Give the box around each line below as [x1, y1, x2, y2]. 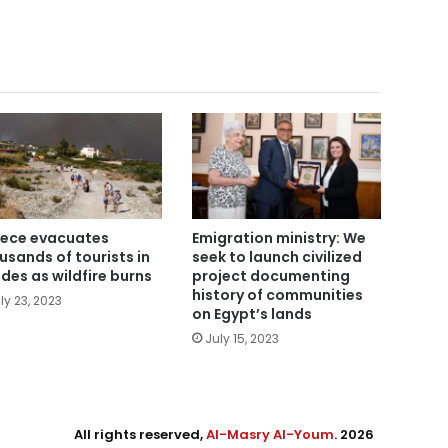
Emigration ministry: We [191, 228, 366, 249]
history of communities [191, 285, 363, 306]
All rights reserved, [74, 425, 206, 445]
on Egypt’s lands [191, 304, 312, 325]
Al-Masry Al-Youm [206, 425, 334, 445]
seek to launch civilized [191, 247, 362, 268]
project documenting [191, 266, 350, 287]
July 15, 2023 [204, 330, 279, 348]
